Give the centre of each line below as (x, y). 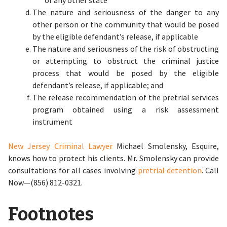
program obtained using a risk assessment (126, 109)
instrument (52, 122)
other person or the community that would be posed (126, 24)
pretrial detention (170, 170)
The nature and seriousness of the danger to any (126, 12)
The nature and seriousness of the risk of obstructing (126, 49)
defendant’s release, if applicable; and (98, 85)
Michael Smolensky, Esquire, (166, 146)
